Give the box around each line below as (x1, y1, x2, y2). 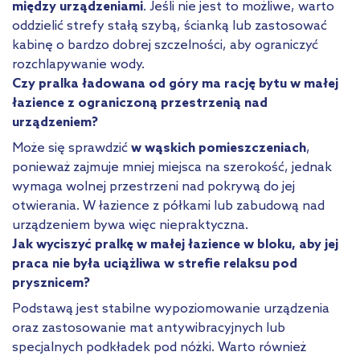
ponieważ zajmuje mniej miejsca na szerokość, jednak (12, 159, 332, 175)
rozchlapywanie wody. (12, 56, 145, 72)
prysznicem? (12, 275, 90, 291)
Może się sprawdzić (12, 140, 131, 156)
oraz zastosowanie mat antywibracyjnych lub (12, 320, 285, 336)
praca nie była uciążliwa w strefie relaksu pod (12, 256, 297, 272)
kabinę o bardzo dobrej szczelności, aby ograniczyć (12, 37, 318, 53)
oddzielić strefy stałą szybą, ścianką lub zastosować (12, 18, 327, 34)
